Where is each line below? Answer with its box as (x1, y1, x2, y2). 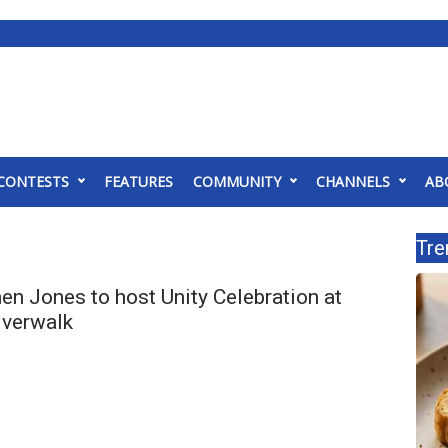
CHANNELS (316, 172, 390, 191)
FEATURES (104, 172, 173, 191)
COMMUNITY (193, 172, 281, 191)
